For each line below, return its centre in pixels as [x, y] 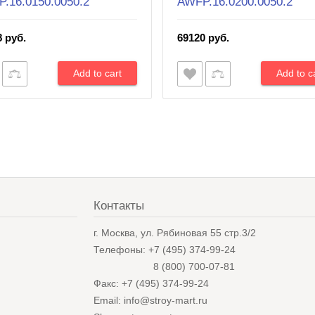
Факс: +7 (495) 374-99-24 [151, 284]
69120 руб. [204, 37]
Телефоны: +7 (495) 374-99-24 [164, 250]
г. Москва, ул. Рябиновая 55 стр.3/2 [174, 233]
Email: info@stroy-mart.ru [150, 301]
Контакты [118, 206]
